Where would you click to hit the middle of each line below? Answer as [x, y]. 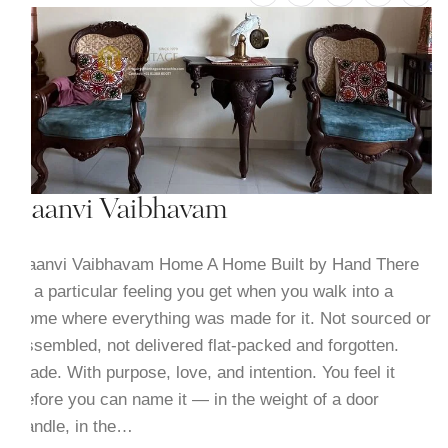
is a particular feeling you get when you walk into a [204, 291]
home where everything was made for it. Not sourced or [223, 318]
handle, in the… [74, 426]
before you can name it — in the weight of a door [197, 399]
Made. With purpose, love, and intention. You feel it [205, 372]
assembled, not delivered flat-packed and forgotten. [207, 345]
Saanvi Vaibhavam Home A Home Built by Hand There [217, 264]
